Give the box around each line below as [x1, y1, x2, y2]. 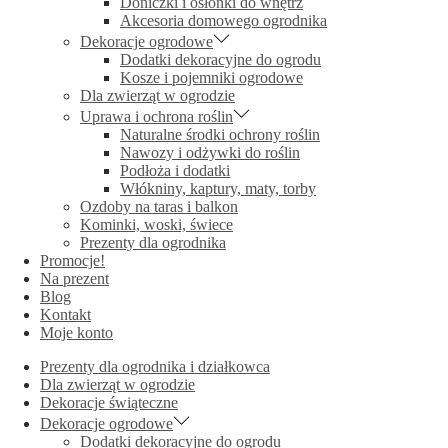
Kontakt [40, 306, 91, 323]
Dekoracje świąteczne [40, 394, 178, 411]
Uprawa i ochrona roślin [80, 108, 233, 125]
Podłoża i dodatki [120, 162, 230, 179]
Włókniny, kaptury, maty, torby [120, 180, 316, 197]
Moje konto [40, 324, 113, 341]
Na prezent [40, 270, 109, 287]
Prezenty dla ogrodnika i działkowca [40, 358, 270, 375]
